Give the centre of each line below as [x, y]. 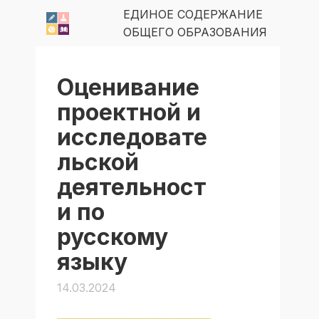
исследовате [132, 137]
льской [98, 162]
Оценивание [128, 87]
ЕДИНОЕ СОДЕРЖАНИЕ [193, 14]
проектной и [129, 112]
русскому [113, 237]
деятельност [132, 187]
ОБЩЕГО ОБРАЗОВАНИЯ [195, 32]
